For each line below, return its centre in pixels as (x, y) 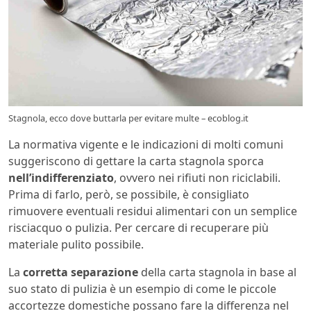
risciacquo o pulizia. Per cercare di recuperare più (138, 228)
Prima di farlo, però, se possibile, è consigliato (129, 195)
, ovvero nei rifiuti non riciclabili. (197, 178)
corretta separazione (81, 272)
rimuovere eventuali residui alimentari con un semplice (153, 211)
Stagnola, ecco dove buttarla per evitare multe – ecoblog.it (128, 118)
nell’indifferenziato (61, 178)
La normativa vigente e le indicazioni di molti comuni (146, 145)
